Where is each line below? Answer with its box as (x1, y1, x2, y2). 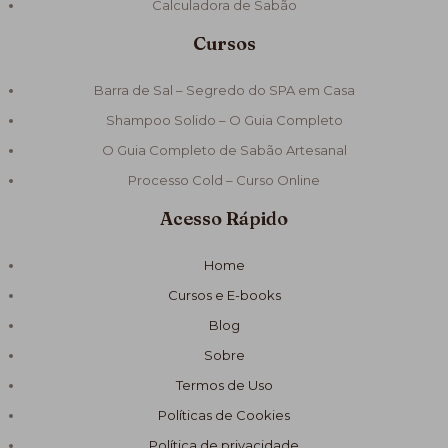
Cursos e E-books (167, 287, 281, 304)
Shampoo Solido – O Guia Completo (105, 112, 343, 129)
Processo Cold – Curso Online (128, 172, 320, 189)
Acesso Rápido (160, 207, 288, 231)
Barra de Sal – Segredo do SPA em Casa (93, 82, 355, 99)
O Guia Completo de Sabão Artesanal (101, 142, 347, 159)
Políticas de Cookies (158, 407, 290, 424)
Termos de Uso (175, 377, 273, 394)
